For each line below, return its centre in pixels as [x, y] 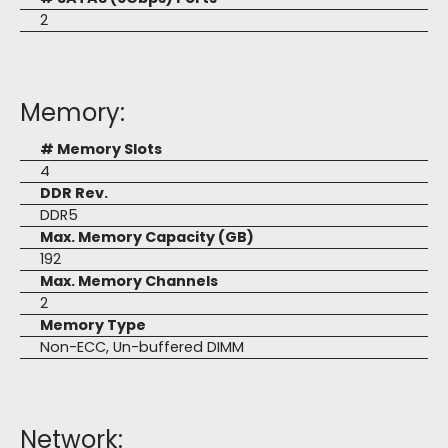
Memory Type [93, 325]
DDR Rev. [74, 193]
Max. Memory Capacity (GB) [147, 237]
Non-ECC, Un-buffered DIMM [142, 347]
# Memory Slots [101, 149]
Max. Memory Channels [129, 281]
